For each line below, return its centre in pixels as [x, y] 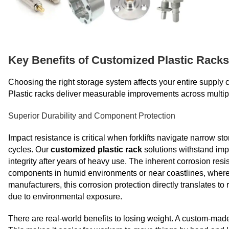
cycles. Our [29, 150]
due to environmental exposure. [65, 197]
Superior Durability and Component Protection [92, 116]
